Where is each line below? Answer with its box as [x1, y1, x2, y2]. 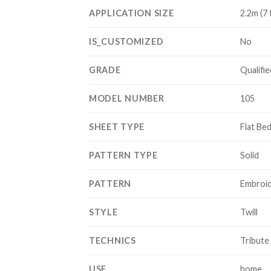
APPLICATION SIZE [89, 7, 174, 18]
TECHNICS [89, 235, 136, 246]
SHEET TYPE [89, 121, 145, 132]
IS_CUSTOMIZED [89, 36, 164, 47]
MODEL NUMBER [89, 93, 165, 103]
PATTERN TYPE [89, 149, 158, 160]
